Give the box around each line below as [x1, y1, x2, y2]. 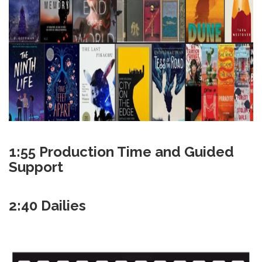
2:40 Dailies [9, 197, 86, 215]
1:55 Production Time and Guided [9, 143, 234, 161]
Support [9, 158, 63, 176]
